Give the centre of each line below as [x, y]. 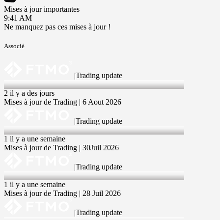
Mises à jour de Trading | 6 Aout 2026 [63, 102]
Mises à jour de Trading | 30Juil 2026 [61, 148]
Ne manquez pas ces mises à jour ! [57, 27]
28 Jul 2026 [22, 176]
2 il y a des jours [29, 93]
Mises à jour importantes [42, 9]
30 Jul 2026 [22, 130]
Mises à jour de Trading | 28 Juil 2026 [62, 193]
